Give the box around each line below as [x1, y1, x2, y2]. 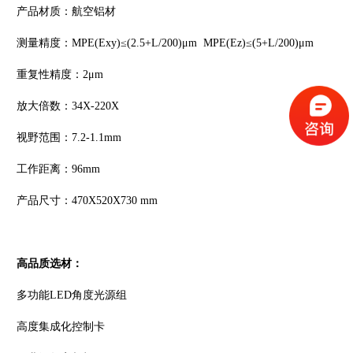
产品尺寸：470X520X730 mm [16, 195, 158, 207]
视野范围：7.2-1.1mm [16, 132, 121, 144]
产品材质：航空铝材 [16, 6, 116, 18]
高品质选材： [16, 258, 83, 270]
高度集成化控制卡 [16, 321, 105, 333]
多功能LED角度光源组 [16, 289, 127, 302]
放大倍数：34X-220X [16, 100, 119, 113]
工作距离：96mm [16, 163, 100, 176]
